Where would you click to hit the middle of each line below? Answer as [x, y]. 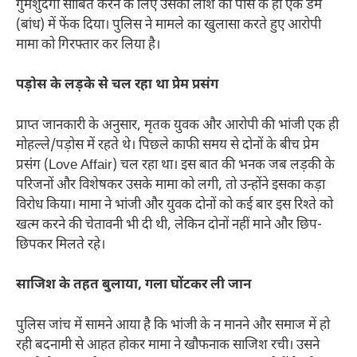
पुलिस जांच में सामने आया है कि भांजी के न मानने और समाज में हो [173, 326]
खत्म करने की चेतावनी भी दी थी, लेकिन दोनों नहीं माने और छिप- [169, 225]
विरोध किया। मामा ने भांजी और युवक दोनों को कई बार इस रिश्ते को [175, 205]
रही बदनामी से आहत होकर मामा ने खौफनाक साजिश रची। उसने [168, 345]
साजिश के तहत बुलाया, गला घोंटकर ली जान [134, 286]
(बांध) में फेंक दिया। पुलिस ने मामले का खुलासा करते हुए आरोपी [169, 25]
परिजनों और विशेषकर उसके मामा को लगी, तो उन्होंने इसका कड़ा [171, 185]
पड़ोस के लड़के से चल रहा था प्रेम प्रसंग [117, 86]
